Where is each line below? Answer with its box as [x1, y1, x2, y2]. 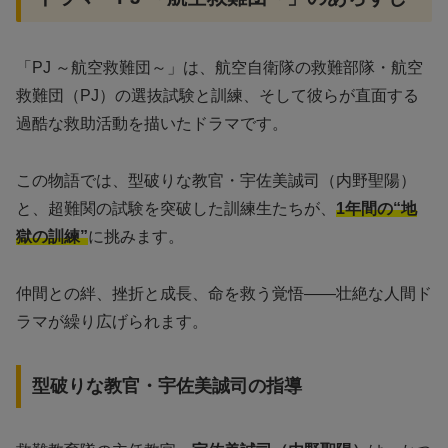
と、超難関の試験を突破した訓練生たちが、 [16, 199, 336, 217]
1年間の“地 [336, 199, 417, 217]
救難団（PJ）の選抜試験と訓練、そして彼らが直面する [16, 87, 419, 105]
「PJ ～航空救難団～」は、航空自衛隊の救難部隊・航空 [16, 59, 423, 77]
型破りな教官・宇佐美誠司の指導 [31, 376, 302, 397]
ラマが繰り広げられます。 [16, 312, 208, 330]
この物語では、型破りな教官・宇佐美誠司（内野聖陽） [16, 171, 416, 189]
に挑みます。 [88, 227, 184, 245]
